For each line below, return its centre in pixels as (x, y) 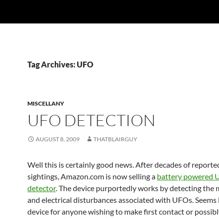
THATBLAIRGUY (115, 139)
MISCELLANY (46, 103)
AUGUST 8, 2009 (58, 139)
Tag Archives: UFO (60, 64)
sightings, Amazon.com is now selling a (92, 176)
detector (42, 188)
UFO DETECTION (91, 120)
